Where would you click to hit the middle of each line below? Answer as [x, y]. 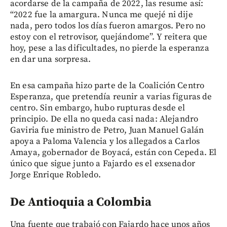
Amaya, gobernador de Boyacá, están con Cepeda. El [113, 153]
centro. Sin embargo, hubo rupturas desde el [98, 108]
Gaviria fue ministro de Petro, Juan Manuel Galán [107, 130]
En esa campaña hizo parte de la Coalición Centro [107, 86]
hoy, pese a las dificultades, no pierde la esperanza [110, 48]
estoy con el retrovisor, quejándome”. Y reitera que [109, 37]
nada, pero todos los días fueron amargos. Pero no [108, 26]
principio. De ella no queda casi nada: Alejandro [104, 119]
